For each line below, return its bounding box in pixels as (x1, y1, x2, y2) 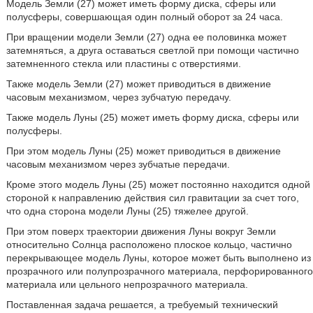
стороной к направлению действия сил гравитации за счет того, (6, 192, 299, 203)
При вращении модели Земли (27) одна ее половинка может (6, 31, 286, 43)
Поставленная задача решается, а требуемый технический (6, 299, 278, 310)
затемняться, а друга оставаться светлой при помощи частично (6, 45, 299, 56)
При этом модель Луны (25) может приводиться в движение (6, 145, 281, 156)
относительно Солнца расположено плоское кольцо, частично (6, 239, 292, 250)
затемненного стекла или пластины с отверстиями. (6, 58, 241, 69)
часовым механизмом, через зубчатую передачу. (6, 92, 231, 103)
